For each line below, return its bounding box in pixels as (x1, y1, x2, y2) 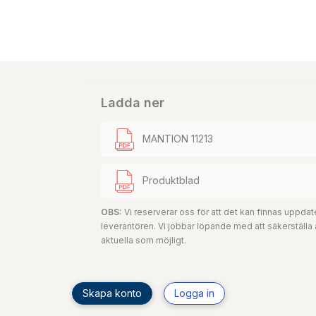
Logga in (174, 287, 214, 300)
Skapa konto (83, 287, 142, 300)
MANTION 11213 (142, 132, 214, 145)
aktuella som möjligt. (101, 235, 186, 246)
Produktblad (142, 174, 200, 186)
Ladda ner (101, 95, 164, 110)
